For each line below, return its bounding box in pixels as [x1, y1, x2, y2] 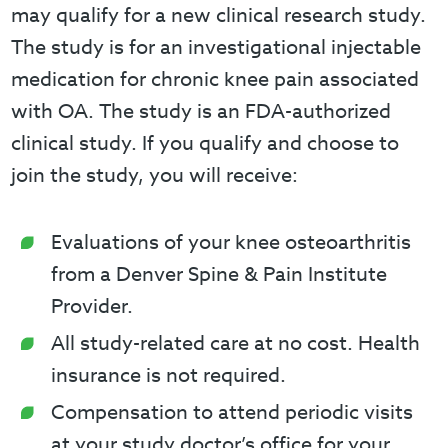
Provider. [51, 292, 134, 321]
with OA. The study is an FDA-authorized [11, 97, 392, 126]
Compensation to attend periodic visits [51, 398, 414, 427]
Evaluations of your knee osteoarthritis [51, 228, 412, 257]
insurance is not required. [51, 361, 287, 390]
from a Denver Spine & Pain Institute [51, 260, 388, 289]
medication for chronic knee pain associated [11, 65, 420, 94]
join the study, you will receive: [11, 161, 299, 190]
